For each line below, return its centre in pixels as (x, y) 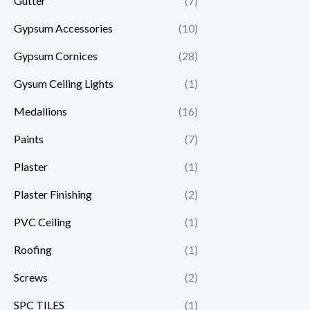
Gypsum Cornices (56, 56)
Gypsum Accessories (63, 28)
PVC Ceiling (43, 222)
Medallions (40, 111)
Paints (29, 139)
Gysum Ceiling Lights (64, 84)
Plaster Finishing (53, 194)
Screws (31, 277)
